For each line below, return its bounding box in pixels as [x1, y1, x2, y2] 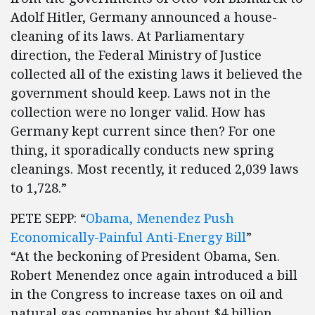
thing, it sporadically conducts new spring [11, 141, 274, 158]
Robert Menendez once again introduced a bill [11, 266, 297, 283]
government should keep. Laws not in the [11, 84, 271, 101]
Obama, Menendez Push [86, 210, 234, 226]
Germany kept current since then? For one [11, 122, 276, 139]
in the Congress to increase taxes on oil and [11, 285, 283, 302]
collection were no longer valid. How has [11, 103, 266, 120]
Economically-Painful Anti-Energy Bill [11, 229, 246, 245]
